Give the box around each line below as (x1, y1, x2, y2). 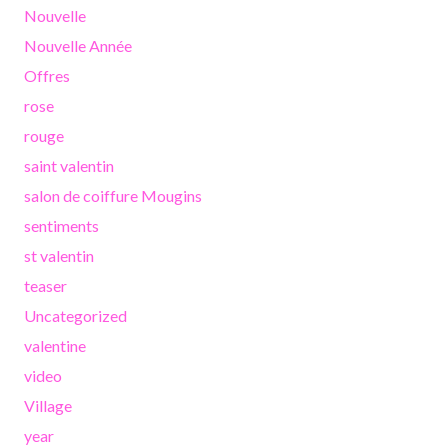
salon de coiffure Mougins (24, 186, 202, 206)
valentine (24, 336, 86, 356)
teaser (24, 276, 67, 296)
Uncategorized (24, 306, 127, 326)
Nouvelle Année (24, 36, 132, 56)
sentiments (24, 216, 99, 236)
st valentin (24, 246, 94, 266)
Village (24, 396, 72, 416)
